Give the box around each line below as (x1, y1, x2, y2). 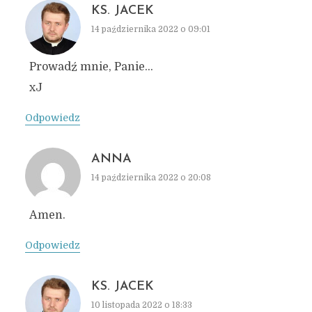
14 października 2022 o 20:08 (91, 172, 211, 182)
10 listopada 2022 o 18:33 (91, 299, 192, 310)
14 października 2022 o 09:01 (91, 24, 210, 34)
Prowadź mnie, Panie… (29, 60, 153, 73)
